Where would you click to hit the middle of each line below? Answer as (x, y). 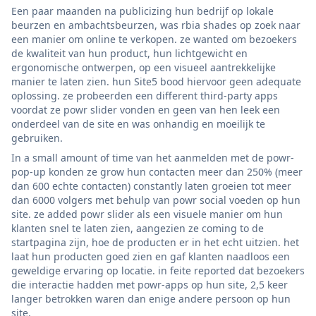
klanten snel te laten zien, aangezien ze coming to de (138, 228)
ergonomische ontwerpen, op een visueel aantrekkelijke (144, 67)
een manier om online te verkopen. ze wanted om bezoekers (154, 39)
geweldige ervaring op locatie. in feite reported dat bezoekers (158, 270)
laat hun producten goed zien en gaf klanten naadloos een (151, 256)
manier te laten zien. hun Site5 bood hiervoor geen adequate (156, 81)
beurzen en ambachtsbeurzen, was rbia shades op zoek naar (156, 25)
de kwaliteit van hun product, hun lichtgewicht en (129, 53)
